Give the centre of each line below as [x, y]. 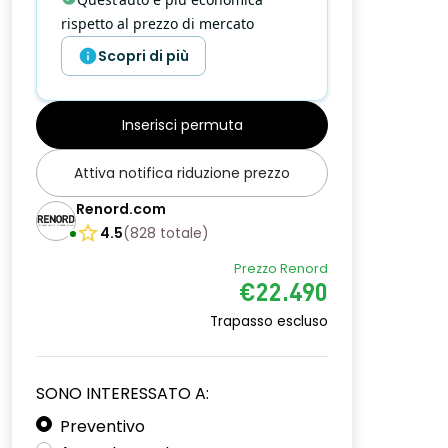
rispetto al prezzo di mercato [157, 23]
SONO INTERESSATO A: [122, 393]
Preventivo [102, 426]
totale [181, 233]
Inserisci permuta [182, 125]
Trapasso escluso [269, 321]
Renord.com [121, 209]
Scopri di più [143, 56]
